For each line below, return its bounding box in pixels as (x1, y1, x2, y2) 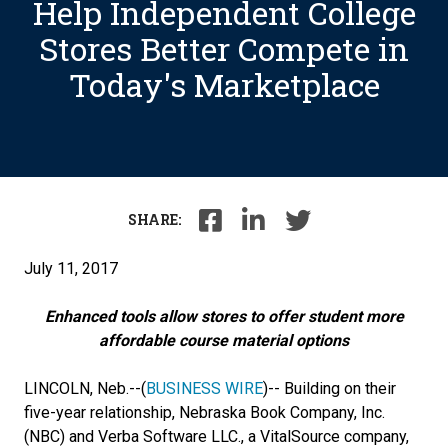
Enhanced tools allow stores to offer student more (44, 307, 404, 326)
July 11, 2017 (24, 259, 118, 278)
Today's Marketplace (68, 63, 380, 106)
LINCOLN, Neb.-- (24, 379, 141, 398)
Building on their (284, 379, 396, 398)
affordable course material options (99, 331, 349, 350)
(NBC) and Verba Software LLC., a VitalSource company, (24, 427, 409, 446)
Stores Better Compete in (39, 27, 409, 70)
